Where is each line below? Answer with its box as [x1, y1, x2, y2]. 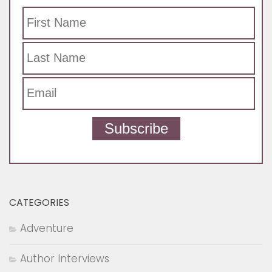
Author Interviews [20, 251, 109, 266]
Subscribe [104, 120, 168, 137]
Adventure [20, 220, 73, 236]
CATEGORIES [9, 195, 69, 209]
